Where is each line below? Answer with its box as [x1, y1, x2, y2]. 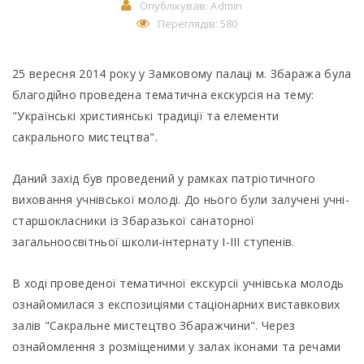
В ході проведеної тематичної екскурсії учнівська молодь [12, 275, 344, 291]
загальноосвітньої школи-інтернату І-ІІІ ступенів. [12, 234, 298, 249]
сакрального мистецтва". [12, 129, 158, 145]
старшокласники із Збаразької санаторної [12, 213, 255, 228]
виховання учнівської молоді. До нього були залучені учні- [12, 192, 350, 207]
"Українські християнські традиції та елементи [12, 108, 279, 123]
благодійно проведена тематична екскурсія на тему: [12, 87, 314, 102]
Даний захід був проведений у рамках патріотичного [12, 171, 316, 186]
